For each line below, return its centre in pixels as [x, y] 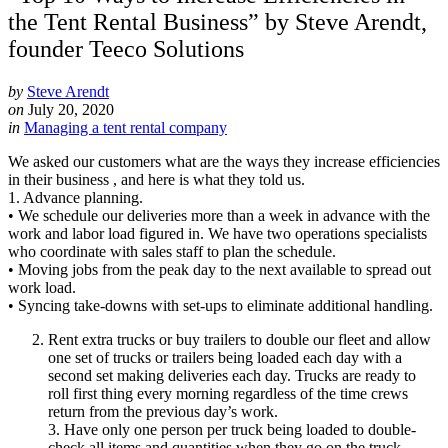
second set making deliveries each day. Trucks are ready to [232, 375]
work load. [42, 287]
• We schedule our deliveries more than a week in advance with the [219, 215]
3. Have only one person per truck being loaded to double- [232, 429]
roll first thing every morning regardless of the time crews [228, 393]
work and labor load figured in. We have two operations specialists [217, 233]
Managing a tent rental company [125, 127]
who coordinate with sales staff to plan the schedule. [172, 251]
